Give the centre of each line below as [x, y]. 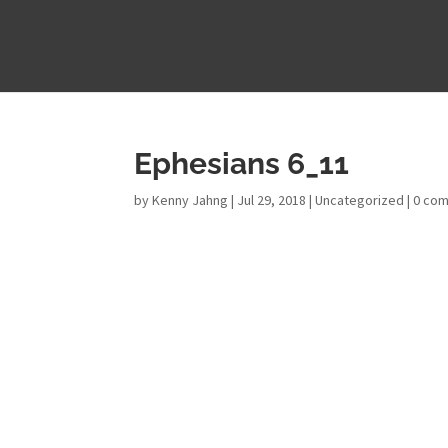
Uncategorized [360, 200]
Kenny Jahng [190, 200]
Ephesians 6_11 [242, 163]
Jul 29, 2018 [272, 200]
